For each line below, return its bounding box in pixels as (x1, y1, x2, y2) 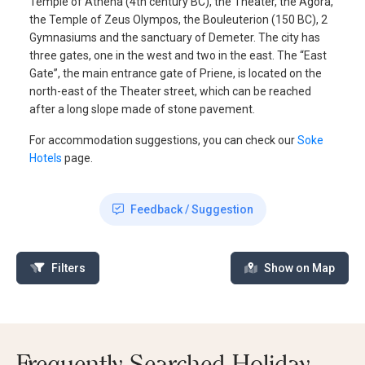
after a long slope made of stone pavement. (29, 102, 255, 116)
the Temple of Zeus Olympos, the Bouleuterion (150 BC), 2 (29, 12, 328, 26)
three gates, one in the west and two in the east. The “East (29, 48, 327, 62)
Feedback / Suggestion (130, 202, 253, 216)
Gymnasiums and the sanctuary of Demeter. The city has (29, 30, 320, 44)
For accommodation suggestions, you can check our (29, 133, 297, 147)
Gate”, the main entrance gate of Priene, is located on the (29, 66, 322, 80)
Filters (51, 261, 86, 275)
